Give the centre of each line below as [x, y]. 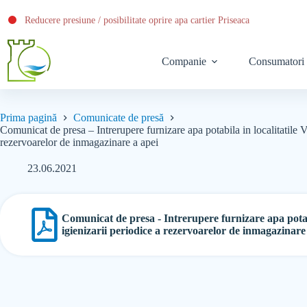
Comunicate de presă [119, 118]
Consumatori [276, 61]
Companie [184, 61]
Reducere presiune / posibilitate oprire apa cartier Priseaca [137, 20]
